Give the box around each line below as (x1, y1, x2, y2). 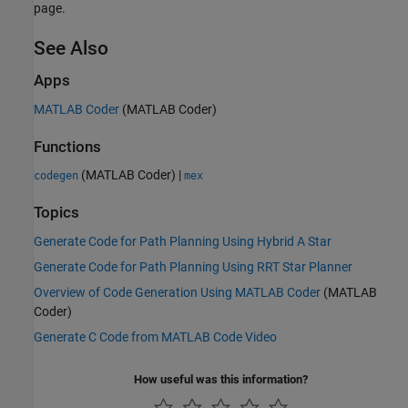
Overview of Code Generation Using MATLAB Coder (34, 284, 321, 300)
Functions (34, 138, 101, 156)
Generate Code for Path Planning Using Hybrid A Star (34, 233, 331, 249)
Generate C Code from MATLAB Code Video (34, 329, 277, 344)
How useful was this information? (134, 372, 308, 386)
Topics (34, 204, 79, 222)
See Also (34, 37, 108, 60)
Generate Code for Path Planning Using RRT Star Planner (34, 259, 352, 274)
